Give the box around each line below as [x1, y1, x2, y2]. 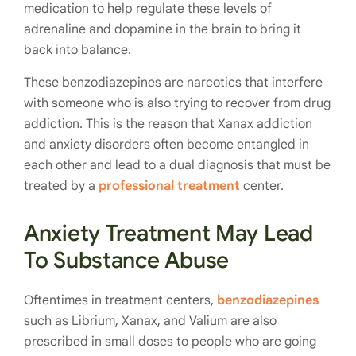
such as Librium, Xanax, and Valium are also [24, 313, 277, 329]
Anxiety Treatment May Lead [24, 219, 313, 247]
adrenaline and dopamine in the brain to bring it [24, 21, 301, 37]
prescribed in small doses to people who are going [24, 334, 316, 350]
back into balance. [24, 42, 131, 58]
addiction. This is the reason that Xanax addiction [24, 116, 312, 132]
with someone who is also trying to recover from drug [24, 95, 331, 111]
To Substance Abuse [24, 246, 229, 274]
